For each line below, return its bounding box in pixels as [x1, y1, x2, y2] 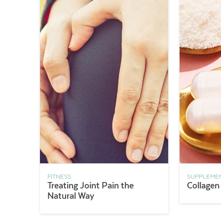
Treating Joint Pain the [47, 181, 134, 190]
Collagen [187, 181, 220, 190]
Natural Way [47, 191, 94, 201]
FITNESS [47, 173, 71, 180]
